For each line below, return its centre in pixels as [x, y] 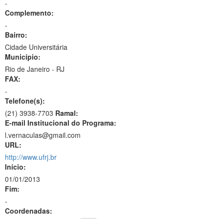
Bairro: [16, 35]
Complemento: [29, 13]
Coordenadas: [29, 211]
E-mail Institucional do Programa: [61, 123]
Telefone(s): [25, 101]
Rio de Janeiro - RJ [35, 69]
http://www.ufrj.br [31, 157]
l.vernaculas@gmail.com [43, 135]
